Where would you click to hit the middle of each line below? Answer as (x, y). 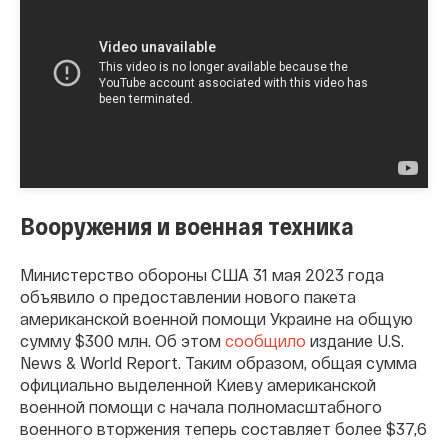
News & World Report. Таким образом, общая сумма (218, 362)
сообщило (265, 340)
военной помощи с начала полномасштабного (201, 406)
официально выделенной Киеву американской (198, 384)
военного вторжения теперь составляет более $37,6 (223, 428)
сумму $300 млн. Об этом (122, 340)
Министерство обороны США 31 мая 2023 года (202, 274)
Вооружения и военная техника (187, 225)
